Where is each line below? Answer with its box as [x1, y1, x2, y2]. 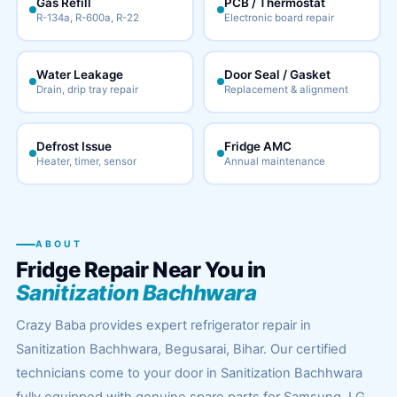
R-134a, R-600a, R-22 [36, 12, 140, 24]
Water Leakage [36, 67, 124, 82]
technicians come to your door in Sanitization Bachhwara [15, 365, 362, 381]
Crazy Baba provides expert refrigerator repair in [15, 317, 311, 333]
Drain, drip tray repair [36, 83, 139, 96]
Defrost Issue [36, 139, 113, 153]
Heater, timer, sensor [36, 155, 137, 167]
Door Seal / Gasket [223, 67, 331, 82]
